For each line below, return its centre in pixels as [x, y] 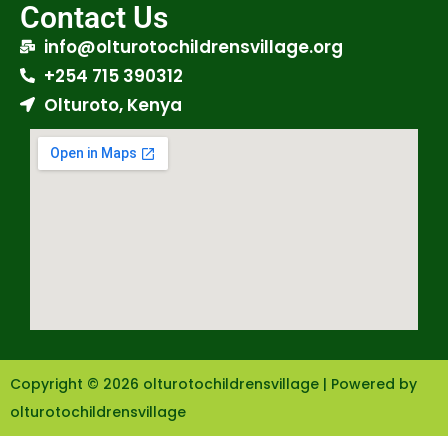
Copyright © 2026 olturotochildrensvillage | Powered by [213, 383]
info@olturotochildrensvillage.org [193, 46]
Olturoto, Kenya [112, 104]
